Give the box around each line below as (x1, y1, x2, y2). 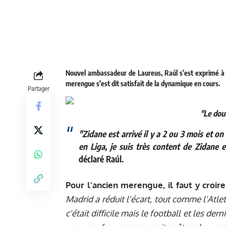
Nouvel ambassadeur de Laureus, (66, 69, 164, 78)
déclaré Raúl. (78, 153, 124, 164)
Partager (27, 84, 49, 93)
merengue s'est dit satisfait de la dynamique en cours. (66, 79, 220, 88)
